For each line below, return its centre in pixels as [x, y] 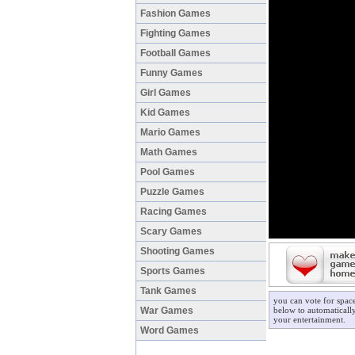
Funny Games [172, 73]
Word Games [170, 330]
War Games [167, 311]
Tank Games [168, 291]
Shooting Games [177, 251]
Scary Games [171, 231]
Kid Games [165, 113]
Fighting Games [176, 33]
